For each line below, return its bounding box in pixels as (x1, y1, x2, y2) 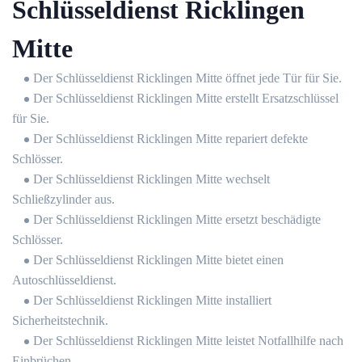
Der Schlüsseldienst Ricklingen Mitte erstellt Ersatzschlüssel (33, 90, 339, 105)
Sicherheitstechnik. (12, 313, 108, 327)
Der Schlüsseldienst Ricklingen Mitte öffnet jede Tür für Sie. (33, 70, 342, 85)
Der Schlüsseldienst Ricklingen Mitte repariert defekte (33, 131, 308, 145)
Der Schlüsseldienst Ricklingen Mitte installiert (33, 293, 271, 307)
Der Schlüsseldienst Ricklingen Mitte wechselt (33, 171, 270, 186)
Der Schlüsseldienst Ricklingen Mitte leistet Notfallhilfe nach (33, 333, 343, 347)
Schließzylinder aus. (12, 192, 115, 206)
